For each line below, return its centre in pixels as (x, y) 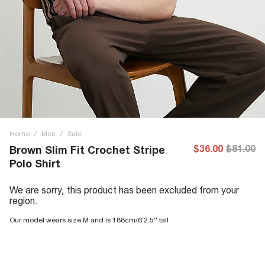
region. (24, 201)
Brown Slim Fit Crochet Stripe (87, 150)
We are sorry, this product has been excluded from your (124, 190)
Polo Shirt (35, 164)
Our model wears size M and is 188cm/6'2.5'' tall (89, 220)
